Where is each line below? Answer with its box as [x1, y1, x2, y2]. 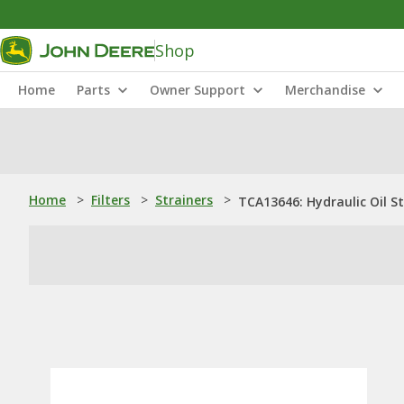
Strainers [155, 191, 213, 208]
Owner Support [150, 81, 245, 98]
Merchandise [285, 81, 365, 98]
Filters [91, 191, 130, 208]
